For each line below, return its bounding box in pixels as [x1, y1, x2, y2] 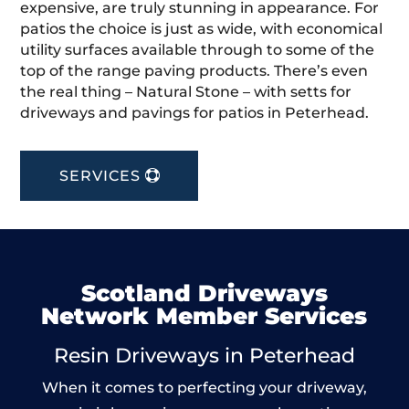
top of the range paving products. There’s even [20, 62, 369, 80]
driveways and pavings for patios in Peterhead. [20, 104, 370, 122]
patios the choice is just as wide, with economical [20, 20, 383, 38]
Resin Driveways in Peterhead [53, 343, 355, 369]
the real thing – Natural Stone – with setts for [20, 83, 352, 101]
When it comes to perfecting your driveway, [41, 379, 367, 397]
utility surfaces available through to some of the [20, 41, 375, 59]
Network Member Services [41, 302, 368, 330]
